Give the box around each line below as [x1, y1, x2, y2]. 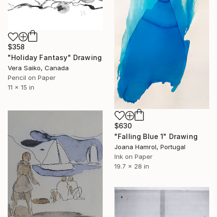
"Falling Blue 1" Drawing [114, 132, 198, 140]
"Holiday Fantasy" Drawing [8, 53, 102, 62]
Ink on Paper [114, 152, 153, 160]
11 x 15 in [8, 83, 34, 92]
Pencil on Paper [8, 74, 56, 82]
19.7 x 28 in [114, 162, 149, 170]
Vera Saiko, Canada [8, 64, 69, 72]
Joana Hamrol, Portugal [114, 142, 186, 151]
